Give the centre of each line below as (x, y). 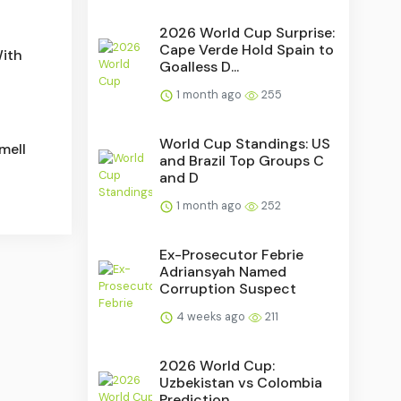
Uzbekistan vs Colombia (241, 382)
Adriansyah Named (223, 271)
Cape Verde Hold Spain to (247, 49)
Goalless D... (200, 66)
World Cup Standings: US (245, 143)
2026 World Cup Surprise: (247, 32)
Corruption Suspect (228, 288)
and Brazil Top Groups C (242, 160)
